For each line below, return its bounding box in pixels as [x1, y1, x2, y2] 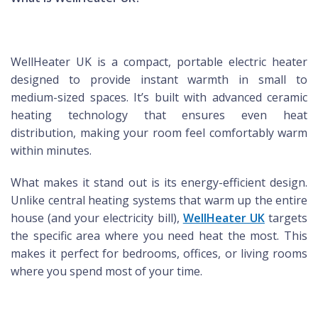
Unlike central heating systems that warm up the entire [11, 192, 307, 209]
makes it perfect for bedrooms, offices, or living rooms [11, 246, 307, 262]
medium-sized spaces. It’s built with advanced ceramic [11, 89, 307, 106]
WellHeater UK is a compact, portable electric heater [11, 54, 307, 70]
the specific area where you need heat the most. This [11, 228, 307, 244]
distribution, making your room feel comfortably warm [11, 125, 307, 141]
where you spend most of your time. [11, 263, 202, 280]
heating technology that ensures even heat [11, 107, 307, 124]
